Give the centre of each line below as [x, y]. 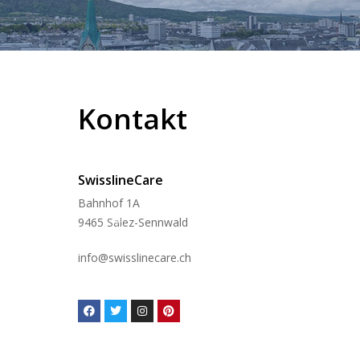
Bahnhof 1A [109, 203]
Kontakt [133, 119]
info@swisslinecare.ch [135, 258]
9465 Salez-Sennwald [133, 222]
